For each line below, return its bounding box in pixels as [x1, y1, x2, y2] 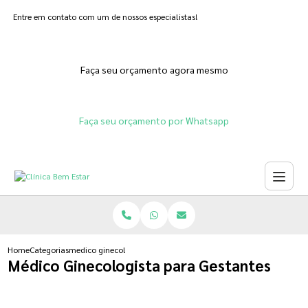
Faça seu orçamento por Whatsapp [79, 114, 229, 126]
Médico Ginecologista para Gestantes [8, 255, 272, 275]
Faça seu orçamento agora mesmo [80, 63, 228, 76]
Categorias [30, 244, 69, 255]
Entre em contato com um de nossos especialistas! [13, 11, 198, 22]
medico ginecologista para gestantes [69, 244, 205, 255]
